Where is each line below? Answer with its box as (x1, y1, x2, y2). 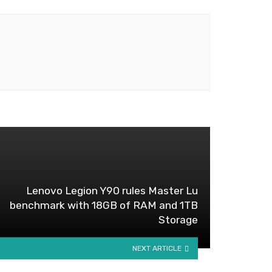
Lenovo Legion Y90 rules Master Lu (26, 184, 198, 197)
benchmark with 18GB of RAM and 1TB (10, 199, 198, 211)
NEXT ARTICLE (132, 243, 182, 253)
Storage (158, 213, 198, 226)
